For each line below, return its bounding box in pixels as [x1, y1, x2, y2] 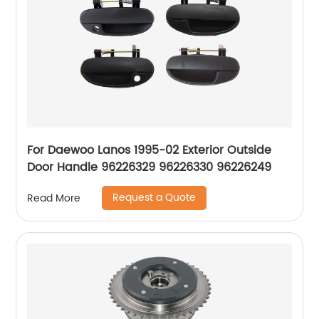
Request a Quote [113, 189, 197, 206]
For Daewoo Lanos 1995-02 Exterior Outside [27, 141, 272, 160]
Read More [27, 189, 81, 206]
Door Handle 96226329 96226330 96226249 [27, 158, 272, 177]
